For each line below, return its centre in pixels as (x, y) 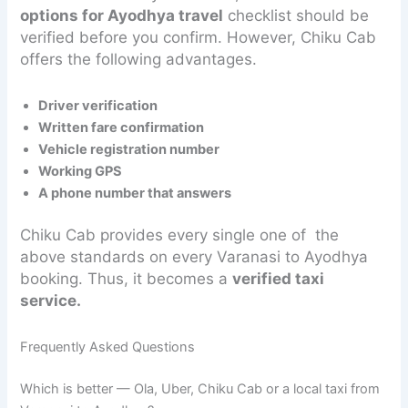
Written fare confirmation (122, 128)
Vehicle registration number (129, 150)
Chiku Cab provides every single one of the (180, 235)
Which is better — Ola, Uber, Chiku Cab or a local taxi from (200, 389)
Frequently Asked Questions (108, 347)
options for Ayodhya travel (122, 16)
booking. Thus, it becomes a (127, 279)
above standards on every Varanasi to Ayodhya (194, 257)
